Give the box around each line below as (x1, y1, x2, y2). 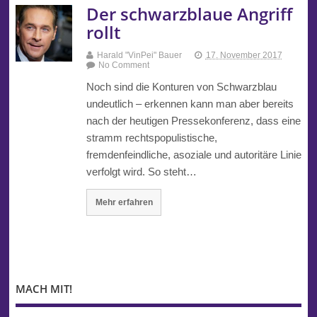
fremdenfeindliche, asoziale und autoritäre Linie (86, 149, 301, 161)
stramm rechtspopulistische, (86, 132, 217, 144)
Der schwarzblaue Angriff (86, 2, 292, 26)
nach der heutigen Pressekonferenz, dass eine (86, 115, 301, 127)
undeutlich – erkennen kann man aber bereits (86, 98, 294, 110)
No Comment (98, 60, 149, 71)
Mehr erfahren (95, 197, 153, 207)
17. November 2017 (205, 50, 282, 61)
